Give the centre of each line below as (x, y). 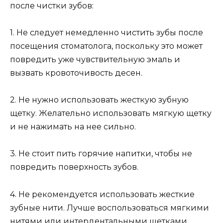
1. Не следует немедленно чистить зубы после (107, 33)
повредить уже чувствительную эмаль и (95, 60)
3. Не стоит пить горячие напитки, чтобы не (101, 154)
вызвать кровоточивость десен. (76, 73)
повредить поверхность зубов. (74, 167)
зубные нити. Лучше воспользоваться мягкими (110, 208)
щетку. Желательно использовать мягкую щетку (111, 113)
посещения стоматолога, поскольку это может (106, 46)
